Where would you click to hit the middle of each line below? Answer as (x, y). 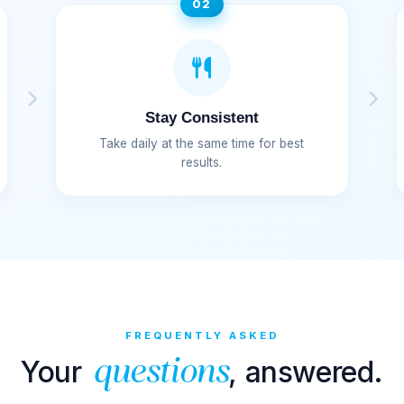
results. (202, 162)
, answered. (306, 372)
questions (161, 373)
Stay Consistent (202, 117)
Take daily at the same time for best (202, 143)
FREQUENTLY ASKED (202, 335)
